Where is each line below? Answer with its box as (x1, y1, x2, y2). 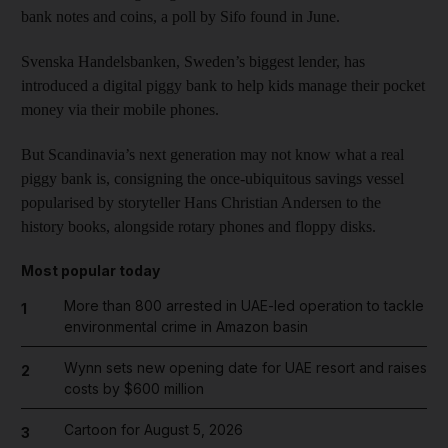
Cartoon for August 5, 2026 (63, 420, 243, 438)
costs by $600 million (63, 379, 204, 397)
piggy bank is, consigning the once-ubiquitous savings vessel (21, 169, 404, 187)
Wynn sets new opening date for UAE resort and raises (63, 358, 427, 376)
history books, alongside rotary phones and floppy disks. (21, 217, 376, 235)
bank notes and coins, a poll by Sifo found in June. (21, 7, 340, 25)
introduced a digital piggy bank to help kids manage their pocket (21, 76, 425, 94)
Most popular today (21, 261, 160, 279)
